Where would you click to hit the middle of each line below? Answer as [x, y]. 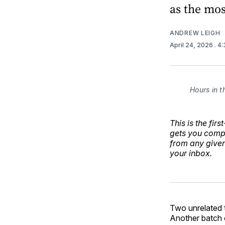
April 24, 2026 [192, 45]
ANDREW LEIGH [195, 33]
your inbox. [191, 153]
